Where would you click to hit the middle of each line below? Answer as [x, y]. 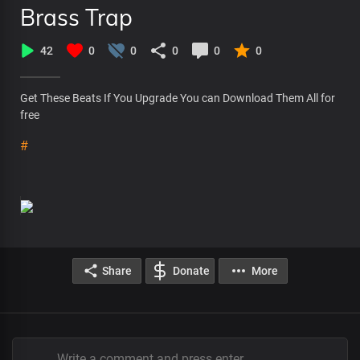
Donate [191, 270]
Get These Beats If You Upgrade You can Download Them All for [178, 98]
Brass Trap [76, 17]
